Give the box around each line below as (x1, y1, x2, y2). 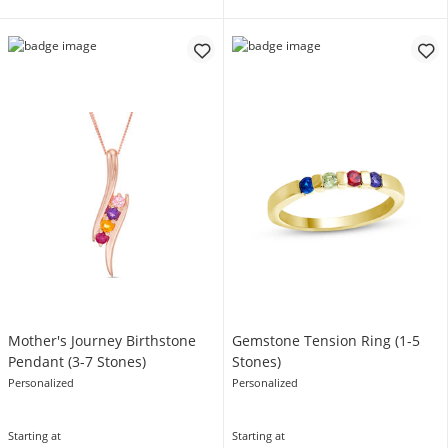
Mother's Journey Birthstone (8, 331, 196, 350)
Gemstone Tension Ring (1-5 (232, 331, 420, 350)
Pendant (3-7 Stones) (8, 352, 146, 371)
